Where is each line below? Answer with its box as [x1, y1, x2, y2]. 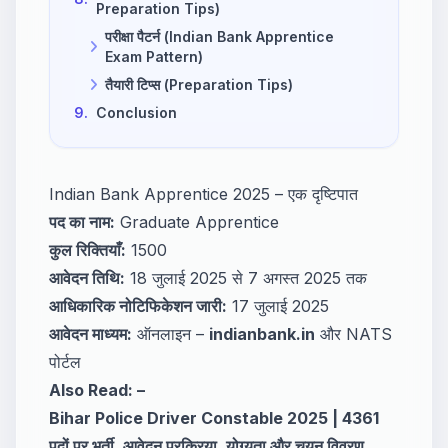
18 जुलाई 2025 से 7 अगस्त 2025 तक [125, 267, 367, 288]
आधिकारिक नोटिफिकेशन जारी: [49, 295, 227, 316]
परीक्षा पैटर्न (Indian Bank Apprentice [105, 27, 334, 45]
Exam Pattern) [105, 47, 203, 65]
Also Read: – [49, 379, 145, 400]
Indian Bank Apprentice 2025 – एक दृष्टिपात [49, 183, 358, 204]
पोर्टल [49, 351, 81, 372]
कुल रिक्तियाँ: [49, 239, 126, 260]
